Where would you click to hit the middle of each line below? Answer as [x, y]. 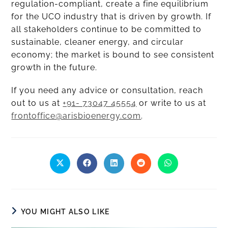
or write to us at [172, 103]
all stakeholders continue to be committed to [107, 30]
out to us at [37, 103]
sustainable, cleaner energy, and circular [98, 42]
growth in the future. [54, 68]
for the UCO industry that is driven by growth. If [111, 17]
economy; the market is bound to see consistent [113, 55]
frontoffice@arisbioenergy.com [76, 116]
